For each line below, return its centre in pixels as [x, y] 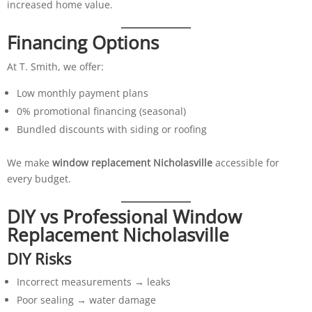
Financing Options [83, 42]
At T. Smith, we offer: [55, 66]
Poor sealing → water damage [86, 299]
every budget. [39, 178]
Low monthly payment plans [82, 93]
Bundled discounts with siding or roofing [111, 129]
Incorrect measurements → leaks [93, 281]
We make [29, 162]
